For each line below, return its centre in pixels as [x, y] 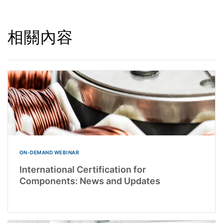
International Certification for [82, 169]
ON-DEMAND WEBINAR [49, 152]
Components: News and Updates [90, 181]
